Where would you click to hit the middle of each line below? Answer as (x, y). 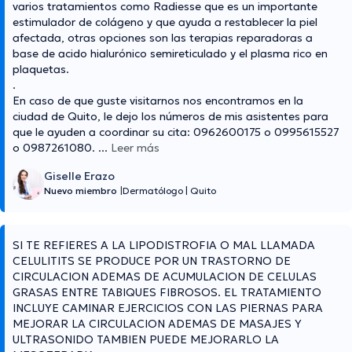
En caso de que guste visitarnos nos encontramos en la (158, 101)
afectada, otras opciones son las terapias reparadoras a (163, 38)
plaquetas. (41, 70)
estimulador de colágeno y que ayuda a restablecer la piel (165, 22)
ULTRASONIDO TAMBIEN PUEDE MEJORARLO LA (146, 340)
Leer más (135, 148)
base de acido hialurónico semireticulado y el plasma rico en (170, 54)
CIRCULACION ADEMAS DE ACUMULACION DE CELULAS (165, 277)
